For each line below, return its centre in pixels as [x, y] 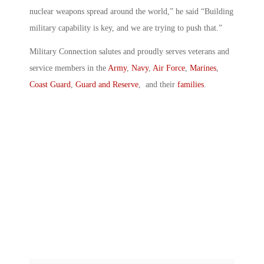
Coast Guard [50, 84]
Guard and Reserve [107, 84]
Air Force [169, 68]
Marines [203, 68]
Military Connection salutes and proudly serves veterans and [129, 51]
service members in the [69, 68]
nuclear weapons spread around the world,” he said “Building [131, 11]
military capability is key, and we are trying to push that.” [126, 28]
